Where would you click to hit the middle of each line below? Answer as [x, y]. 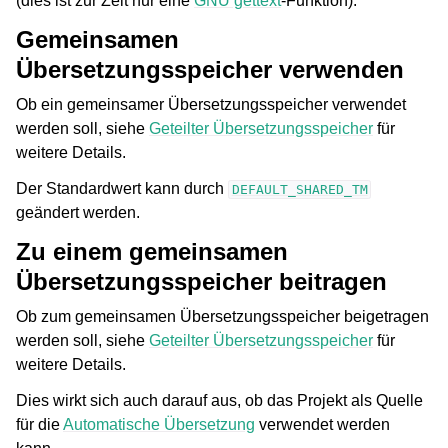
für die [39, 424]
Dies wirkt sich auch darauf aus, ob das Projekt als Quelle [219, 400]
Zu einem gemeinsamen [152, 251]
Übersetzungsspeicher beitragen [201, 281]
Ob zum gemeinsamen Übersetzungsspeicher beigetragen [222, 316]
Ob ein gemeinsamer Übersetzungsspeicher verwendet [211, 104]
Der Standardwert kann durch [122, 188]
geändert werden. [78, 212]
